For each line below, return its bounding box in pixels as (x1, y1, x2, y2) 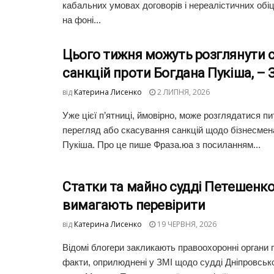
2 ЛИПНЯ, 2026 (155, 87, 210, 98)
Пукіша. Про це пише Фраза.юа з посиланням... (62, 139, 261, 150)
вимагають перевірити (62, 198, 206, 213)
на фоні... (62, 15, 101, 26)
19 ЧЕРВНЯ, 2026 (155, 219, 217, 230)
